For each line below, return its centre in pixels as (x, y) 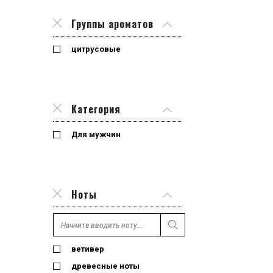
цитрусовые (96, 49)
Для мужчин (96, 135)
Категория (96, 109)
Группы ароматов (112, 24)
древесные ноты (105, 266)
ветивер (88, 249)
